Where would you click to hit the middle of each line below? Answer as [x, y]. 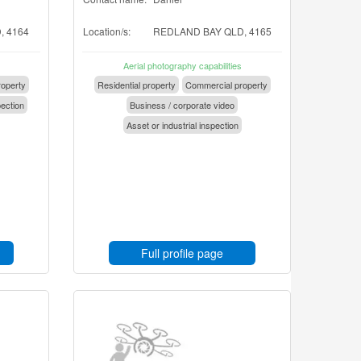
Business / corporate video [182, 105]
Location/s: [107, 31]
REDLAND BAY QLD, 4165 [212, 31]
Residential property [136, 85]
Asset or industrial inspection [182, 125]
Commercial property [226, 85]
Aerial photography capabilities [182, 65]
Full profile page [182, 253]
